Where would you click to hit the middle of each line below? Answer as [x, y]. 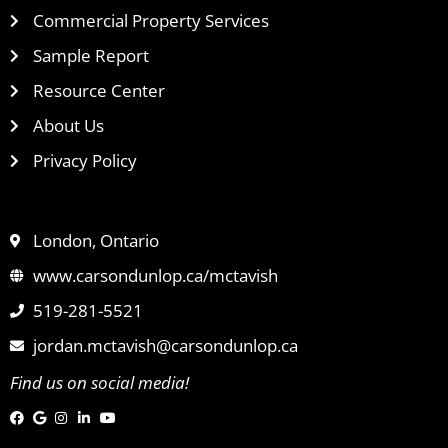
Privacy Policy [84, 160]
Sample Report [90, 55]
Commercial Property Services [150, 20]
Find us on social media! [99, 382]
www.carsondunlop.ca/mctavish [155, 275]
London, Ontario [95, 240]
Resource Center [98, 90]
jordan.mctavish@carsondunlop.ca [165, 345]
